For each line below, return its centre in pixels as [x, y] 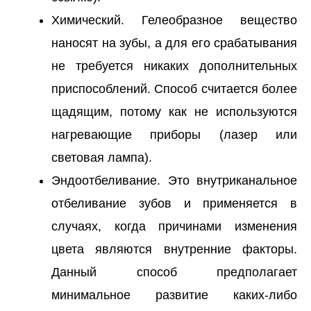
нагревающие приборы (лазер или [174, 134]
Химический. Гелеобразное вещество [174, 20]
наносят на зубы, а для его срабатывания [174, 43]
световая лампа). [102, 157]
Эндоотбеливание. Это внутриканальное [174, 180]
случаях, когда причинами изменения [174, 226]
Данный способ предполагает [174, 272]
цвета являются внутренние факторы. [174, 249]
